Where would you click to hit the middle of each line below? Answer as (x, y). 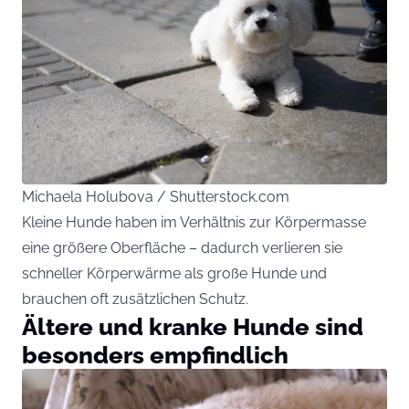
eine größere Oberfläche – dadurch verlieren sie (182, 247)
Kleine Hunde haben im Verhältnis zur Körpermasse (194, 222)
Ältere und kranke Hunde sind (193, 326)
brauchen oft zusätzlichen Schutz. (135, 299)
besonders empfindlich (155, 354)
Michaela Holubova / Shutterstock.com (156, 196)
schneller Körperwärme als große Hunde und (174, 273)
